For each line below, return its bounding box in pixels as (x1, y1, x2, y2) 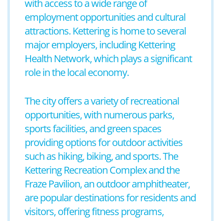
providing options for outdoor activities (25, 136, 183, 149)
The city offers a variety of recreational (25, 94, 179, 108)
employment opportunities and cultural (25, 10, 185, 24)
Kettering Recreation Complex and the (25, 163, 180, 177)
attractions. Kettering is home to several (25, 24, 186, 37)
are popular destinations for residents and (25, 191, 196, 204)
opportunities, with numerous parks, (25, 108, 174, 121)
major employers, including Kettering (25, 38, 175, 51)
